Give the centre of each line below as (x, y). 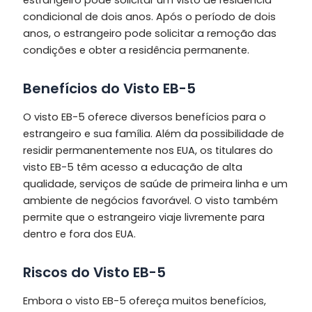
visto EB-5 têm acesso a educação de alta (132, 167)
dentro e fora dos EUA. (79, 234)
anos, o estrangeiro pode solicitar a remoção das (149, 33)
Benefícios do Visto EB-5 (109, 88)
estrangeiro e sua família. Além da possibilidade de (153, 133)
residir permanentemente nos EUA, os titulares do (148, 150)
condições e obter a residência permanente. (136, 50)
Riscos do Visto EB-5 (94, 272)
